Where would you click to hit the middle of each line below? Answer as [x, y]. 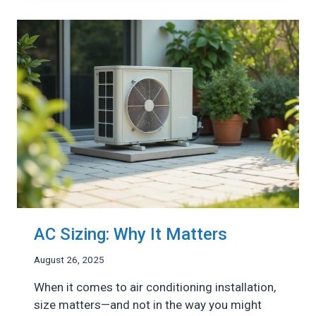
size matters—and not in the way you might [148, 305]
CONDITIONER [127, 91]
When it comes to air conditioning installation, [155, 287]
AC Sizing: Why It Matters [130, 234]
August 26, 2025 [69, 260]
